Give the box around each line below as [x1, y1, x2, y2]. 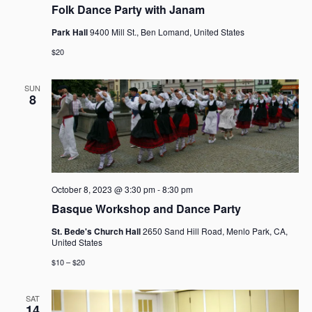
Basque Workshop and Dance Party [51, 201, 241, 217]
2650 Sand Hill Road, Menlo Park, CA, [142, 225, 288, 237]
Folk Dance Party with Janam [51, 1, 205, 18]
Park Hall [51, 26, 90, 39]
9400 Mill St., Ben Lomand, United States [89, 26, 244, 38]
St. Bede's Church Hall [51, 225, 143, 238]
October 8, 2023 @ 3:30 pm [51, 183, 155, 196]
